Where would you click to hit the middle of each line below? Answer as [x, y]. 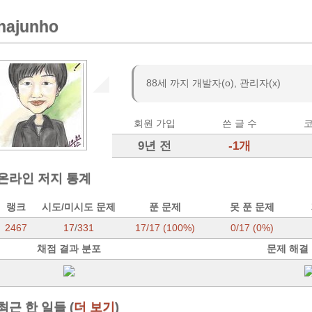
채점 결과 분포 [69, 248]
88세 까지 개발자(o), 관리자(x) [213, 83]
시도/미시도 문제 [78, 206]
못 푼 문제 [252, 206]
